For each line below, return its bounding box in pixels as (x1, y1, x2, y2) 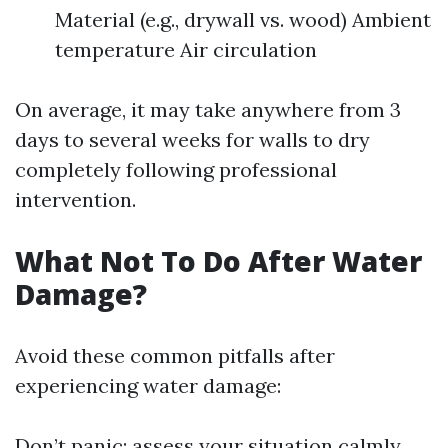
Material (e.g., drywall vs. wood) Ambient (55, 6, 431, 32)
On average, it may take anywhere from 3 (15, 96, 401, 122)
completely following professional (15, 156, 337, 182)
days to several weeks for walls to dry (15, 126, 370, 152)
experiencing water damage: (15, 372, 281, 398)
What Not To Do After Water (15, 241, 422, 280)
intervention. (15, 186, 136, 212)
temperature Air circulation (55, 36, 317, 62)
